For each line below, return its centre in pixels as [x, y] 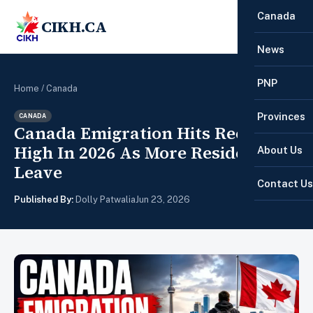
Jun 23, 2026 [163, 199]
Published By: [44, 199]
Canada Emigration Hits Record [144, 133]
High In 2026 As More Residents [143, 152]
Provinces [281, 116]
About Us [280, 150]
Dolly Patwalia [104, 199]
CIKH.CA [74, 26]
